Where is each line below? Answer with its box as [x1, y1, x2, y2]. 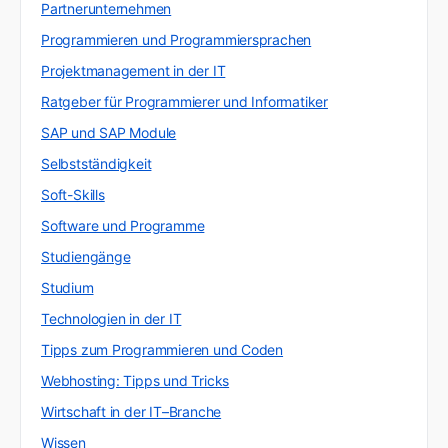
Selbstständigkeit [41, 154, 152, 172]
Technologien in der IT [41, 309, 182, 327]
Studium [41, 278, 94, 296]
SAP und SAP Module [41, 123, 177, 141]
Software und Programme [41, 216, 205, 234]
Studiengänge [41, 247, 131, 265]
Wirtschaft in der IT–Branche [41, 402, 222, 420]
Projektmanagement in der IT [41, 61, 226, 79]
